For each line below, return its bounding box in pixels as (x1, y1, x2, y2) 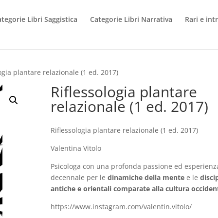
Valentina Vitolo (50, 143, 101, 153)
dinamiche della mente (105, 172, 184, 182)
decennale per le (50, 172, 106, 182)
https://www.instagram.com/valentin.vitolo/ (50, 201, 192, 211)
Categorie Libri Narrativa (90, 15, 173, 24)
